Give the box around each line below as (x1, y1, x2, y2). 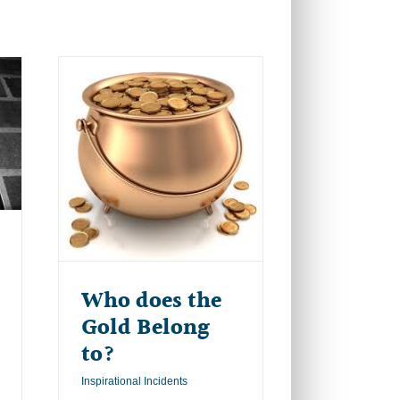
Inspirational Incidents (81, 374, 187, 387)
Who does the (81, 283, 221, 319)
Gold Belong (81, 310, 209, 346)
